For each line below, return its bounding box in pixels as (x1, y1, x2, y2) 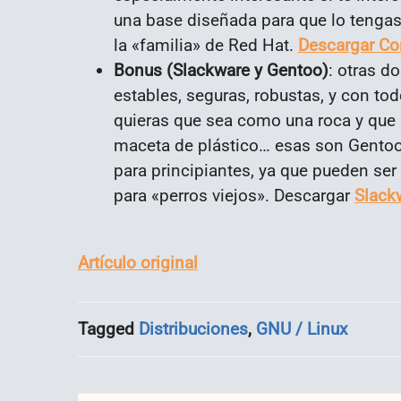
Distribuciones (139, 318, 248, 339)
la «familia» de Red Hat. (114, 34, 298, 55)
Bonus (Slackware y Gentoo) (114, 59, 328, 81)
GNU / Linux (256, 318, 347, 339)
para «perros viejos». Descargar (114, 184, 354, 206)
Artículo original (78, 252, 198, 273)
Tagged (78, 318, 139, 339)
